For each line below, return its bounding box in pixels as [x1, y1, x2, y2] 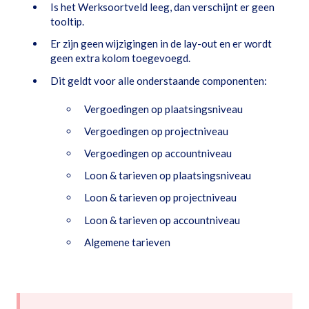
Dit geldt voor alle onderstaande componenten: [50, 74, 267, 87]
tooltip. [50, 15, 84, 28]
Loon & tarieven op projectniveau [84, 191, 237, 204]
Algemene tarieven [84, 235, 170, 248]
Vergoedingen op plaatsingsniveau [84, 102, 243, 115]
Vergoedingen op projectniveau [84, 124, 228, 137]
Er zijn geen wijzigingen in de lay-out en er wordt [50, 37, 272, 50]
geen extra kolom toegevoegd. [50, 52, 190, 65]
